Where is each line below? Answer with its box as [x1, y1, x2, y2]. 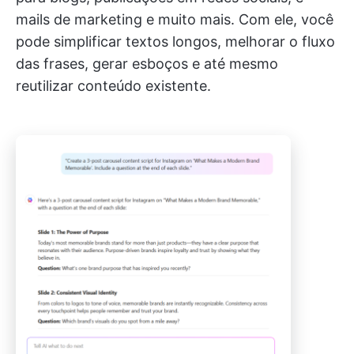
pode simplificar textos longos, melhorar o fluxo [16, 33, 335, 50]
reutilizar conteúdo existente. [16, 77, 211, 94]
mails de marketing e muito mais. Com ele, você [16, 11, 333, 28]
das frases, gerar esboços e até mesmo [16, 55, 278, 72]
